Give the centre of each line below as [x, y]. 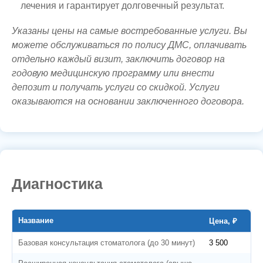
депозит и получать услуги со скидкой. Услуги [116, 87]
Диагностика [57, 183]
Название [36, 220]
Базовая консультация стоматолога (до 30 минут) [107, 242]
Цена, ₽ [223, 221]
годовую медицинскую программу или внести [113, 73]
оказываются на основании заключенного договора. [128, 101]
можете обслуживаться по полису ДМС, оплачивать [129, 45]
